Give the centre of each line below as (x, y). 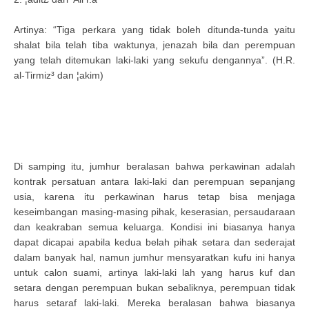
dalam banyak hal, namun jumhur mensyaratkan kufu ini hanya (154, 257)
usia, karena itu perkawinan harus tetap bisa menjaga (154, 197)
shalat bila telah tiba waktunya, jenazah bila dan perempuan (154, 45)
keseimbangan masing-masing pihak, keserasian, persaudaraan (154, 212)
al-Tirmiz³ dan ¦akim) (59, 75)
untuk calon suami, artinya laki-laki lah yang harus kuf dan (154, 272)
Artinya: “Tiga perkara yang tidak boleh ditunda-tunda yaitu (154, 30)
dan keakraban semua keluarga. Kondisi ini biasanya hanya (154, 227)
